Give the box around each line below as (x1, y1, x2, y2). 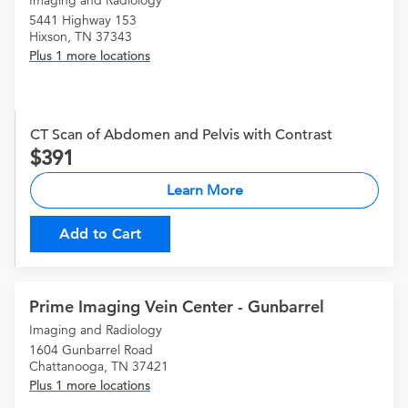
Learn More (166, 181, 243, 199)
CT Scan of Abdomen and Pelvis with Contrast (30, 126, 332, 145)
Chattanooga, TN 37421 (29, 358, 168, 375)
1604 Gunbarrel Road (29, 342, 153, 359)
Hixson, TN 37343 (29, 28, 132, 46)
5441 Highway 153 (29, 12, 137, 29)
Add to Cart (59, 225, 141, 243)
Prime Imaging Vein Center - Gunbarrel (29, 296, 324, 318)
